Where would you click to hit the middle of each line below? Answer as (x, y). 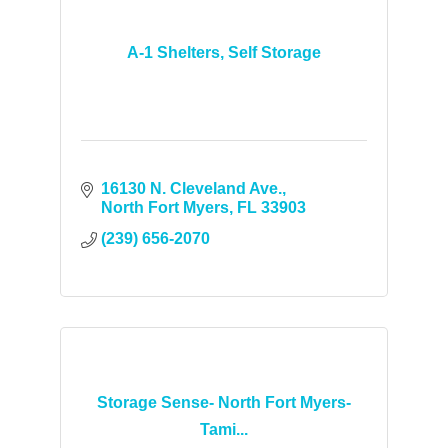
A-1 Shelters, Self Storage (223, 52)
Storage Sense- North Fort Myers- (223, 402)
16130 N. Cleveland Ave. (191, 188)
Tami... (223, 429)
